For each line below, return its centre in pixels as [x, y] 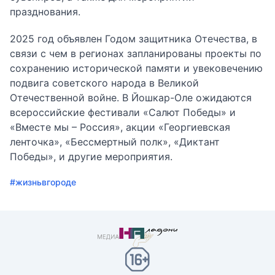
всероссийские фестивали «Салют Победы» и [123, 112]
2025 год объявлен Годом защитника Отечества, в [134, 38]
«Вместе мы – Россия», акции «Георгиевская [120, 127]
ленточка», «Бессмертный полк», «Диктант [115, 141]
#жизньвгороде [43, 182]
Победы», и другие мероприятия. [91, 156]
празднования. [45, 11]
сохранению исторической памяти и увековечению [136, 68]
